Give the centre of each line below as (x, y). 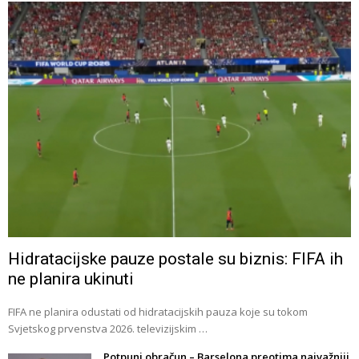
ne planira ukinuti (71, 279)
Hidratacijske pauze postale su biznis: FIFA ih (175, 259)
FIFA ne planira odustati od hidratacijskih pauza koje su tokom (158, 312)
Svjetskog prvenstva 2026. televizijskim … (108, 329)
